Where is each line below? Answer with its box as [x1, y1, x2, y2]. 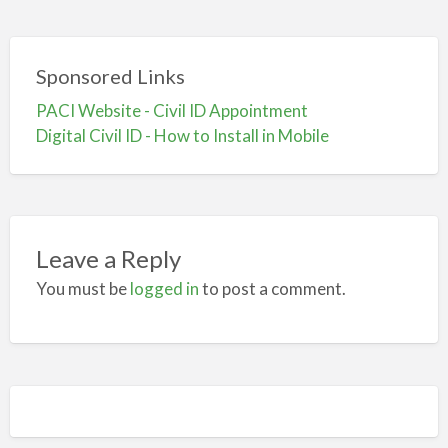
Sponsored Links [35, 64, 185, 89]
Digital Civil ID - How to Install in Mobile [35, 125, 329, 147]
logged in [129, 277, 199, 299]
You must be [35, 277, 130, 299]
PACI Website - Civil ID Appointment [35, 100, 308, 122]
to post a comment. [198, 277, 346, 299]
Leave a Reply [35, 243, 181, 273]
